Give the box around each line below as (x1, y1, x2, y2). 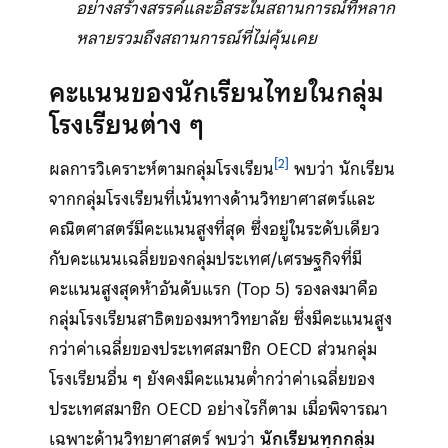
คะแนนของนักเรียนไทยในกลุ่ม (48, 72, 384, 114)
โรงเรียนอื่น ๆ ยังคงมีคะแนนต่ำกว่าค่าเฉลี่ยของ (48, 364, 375, 393)
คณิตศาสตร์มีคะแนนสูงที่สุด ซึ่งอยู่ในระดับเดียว (48, 214, 380, 243)
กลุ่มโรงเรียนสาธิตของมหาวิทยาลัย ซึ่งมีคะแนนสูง (48, 304, 392, 333)
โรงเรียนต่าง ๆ (48, 104, 204, 146)
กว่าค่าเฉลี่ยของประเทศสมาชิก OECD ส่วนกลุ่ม (48, 334, 377, 363)
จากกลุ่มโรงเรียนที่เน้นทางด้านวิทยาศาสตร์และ (48, 184, 375, 213)
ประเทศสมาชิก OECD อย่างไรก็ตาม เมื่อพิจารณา (48, 394, 388, 423)
